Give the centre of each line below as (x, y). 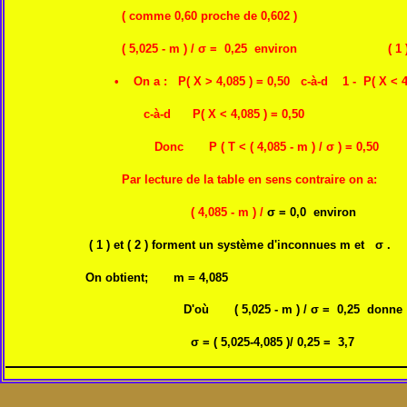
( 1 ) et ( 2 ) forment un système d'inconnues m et (187, 244)
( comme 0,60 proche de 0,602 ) (151, 16)
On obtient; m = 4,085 (117, 277)
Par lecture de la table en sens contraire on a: (193, 179)
